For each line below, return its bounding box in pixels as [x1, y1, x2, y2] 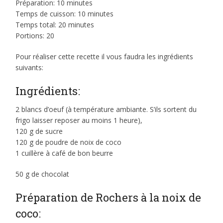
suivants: [15, 62, 44, 72]
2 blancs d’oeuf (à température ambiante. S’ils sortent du [15, 104, 197, 114]
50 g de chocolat [15, 169, 70, 179]
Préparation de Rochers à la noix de [15, 190, 202, 205]
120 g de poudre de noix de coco [15, 137, 122, 147]
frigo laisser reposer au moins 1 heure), [15, 115, 143, 125]
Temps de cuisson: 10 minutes [15, 8, 114, 18]
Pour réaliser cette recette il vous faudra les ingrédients [15, 51, 194, 61]
